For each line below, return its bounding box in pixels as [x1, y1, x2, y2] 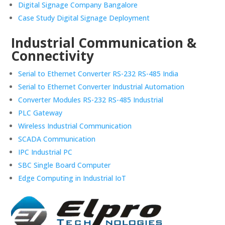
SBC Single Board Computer [18, 160, 111, 170]
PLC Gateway [18, 108, 63, 118]
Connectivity [11, 47, 94, 65]
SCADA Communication [18, 134, 96, 144]
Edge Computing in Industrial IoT [18, 173, 127, 183]
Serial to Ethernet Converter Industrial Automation [18, 82, 185, 92]
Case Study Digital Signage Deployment [18, 13, 150, 23]
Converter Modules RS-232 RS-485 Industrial [18, 95, 164, 105]
